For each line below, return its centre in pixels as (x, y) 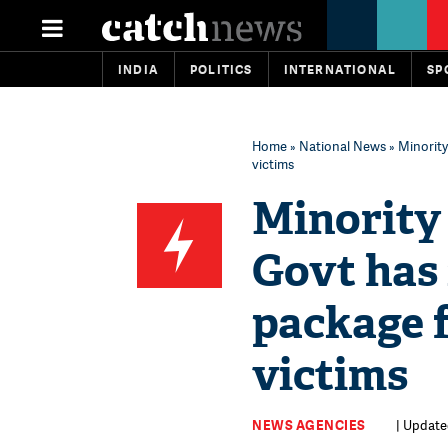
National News (342, 146)
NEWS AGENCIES (309, 425)
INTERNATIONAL (340, 69)
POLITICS (221, 69)
